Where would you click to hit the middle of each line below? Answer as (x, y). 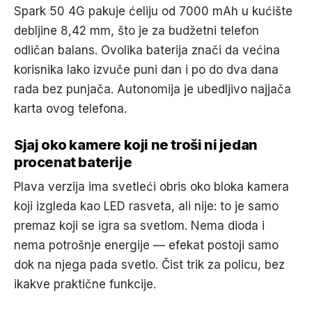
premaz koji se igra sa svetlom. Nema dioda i (139, 226)
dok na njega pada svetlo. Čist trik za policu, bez (149, 265)
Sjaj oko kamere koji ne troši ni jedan (136, 145)
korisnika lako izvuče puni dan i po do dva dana (146, 70)
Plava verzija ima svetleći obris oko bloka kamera (151, 187)
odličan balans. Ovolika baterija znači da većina (147, 50)
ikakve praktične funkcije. (85, 284)
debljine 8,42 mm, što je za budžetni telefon (136, 31)
